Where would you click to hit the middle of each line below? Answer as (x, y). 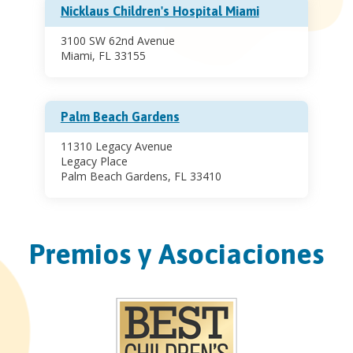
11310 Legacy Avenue (116, 146)
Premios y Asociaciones (176, 253)
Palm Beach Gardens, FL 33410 (141, 176)
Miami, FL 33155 (103, 55)
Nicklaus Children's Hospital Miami (160, 11)
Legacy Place (94, 161)
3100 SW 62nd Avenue (117, 40)
